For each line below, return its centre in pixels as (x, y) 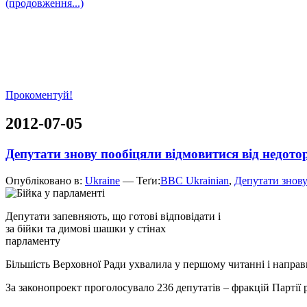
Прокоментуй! (39, 95)
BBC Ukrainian (195, 181)
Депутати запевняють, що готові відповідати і (113, 217)
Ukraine (102, 181)
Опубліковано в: (45, 181)
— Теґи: (140, 181)
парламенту (33, 241)
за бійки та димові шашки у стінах (86, 229)
